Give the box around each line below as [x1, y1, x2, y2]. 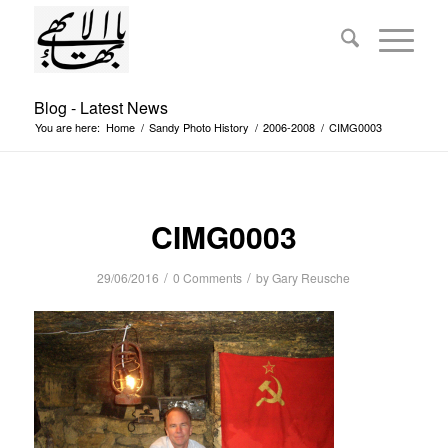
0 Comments [173, 269, 243, 286]
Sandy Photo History [148, 119, 249, 135]
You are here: [34, 119, 100, 135]
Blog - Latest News [33, 96, 168, 119]
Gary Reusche [272, 269, 351, 286]
